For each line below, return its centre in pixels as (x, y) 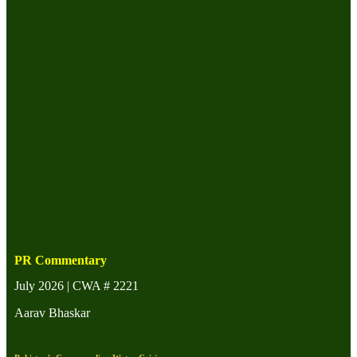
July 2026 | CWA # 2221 (76, 286)
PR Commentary (61, 260)
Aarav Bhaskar (52, 313)
